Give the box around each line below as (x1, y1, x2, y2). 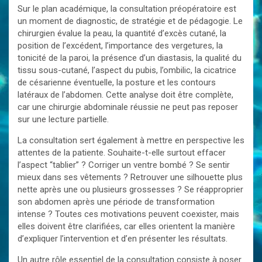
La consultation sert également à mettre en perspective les (18, 135, 244, 146)
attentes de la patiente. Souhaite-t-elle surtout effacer (18, 147, 226, 158)
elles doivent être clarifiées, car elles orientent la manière (18, 221, 235, 232)
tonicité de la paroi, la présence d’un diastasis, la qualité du (18, 53, 242, 63)
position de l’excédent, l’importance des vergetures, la (18, 40, 223, 51)
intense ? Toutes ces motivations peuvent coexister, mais (18, 209, 239, 219)
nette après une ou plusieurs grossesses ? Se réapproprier (18, 184, 243, 195)
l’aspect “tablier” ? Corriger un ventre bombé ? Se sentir (18, 160, 230, 170)
